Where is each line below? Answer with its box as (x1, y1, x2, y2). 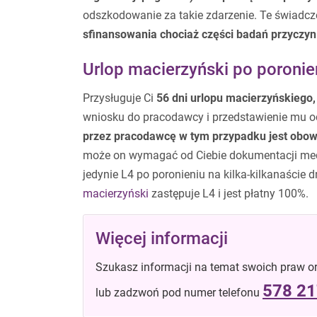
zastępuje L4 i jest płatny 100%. (149, 186, 309, 200)
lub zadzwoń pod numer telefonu (96, 285, 263, 299)
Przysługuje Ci (83, 91, 156, 105)
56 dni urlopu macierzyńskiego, (156, 91, 316, 105)
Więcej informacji (96, 228, 228, 248)
